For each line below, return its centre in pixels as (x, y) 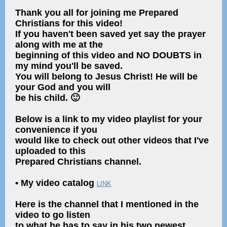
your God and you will (63, 87)
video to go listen (53, 215)
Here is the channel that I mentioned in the (107, 204)
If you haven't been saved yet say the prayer (110, 34)
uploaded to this (50, 151)
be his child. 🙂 (47, 98)
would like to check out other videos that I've (112, 140)
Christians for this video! (69, 23)
